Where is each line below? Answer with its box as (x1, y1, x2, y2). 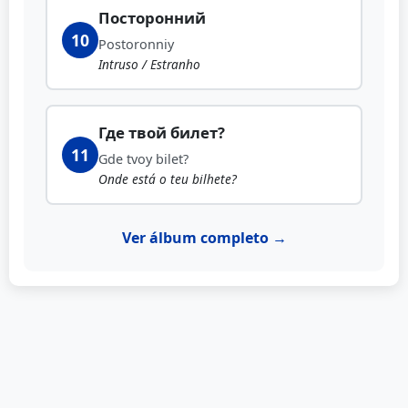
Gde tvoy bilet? (98, 150, 189, 168)
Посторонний (98, 7, 206, 29)
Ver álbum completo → (121, 228, 287, 249)
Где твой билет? (98, 122, 225, 144)
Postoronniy (98, 36, 174, 54)
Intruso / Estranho (98, 56, 200, 74)
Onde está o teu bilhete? (98, 170, 237, 189)
